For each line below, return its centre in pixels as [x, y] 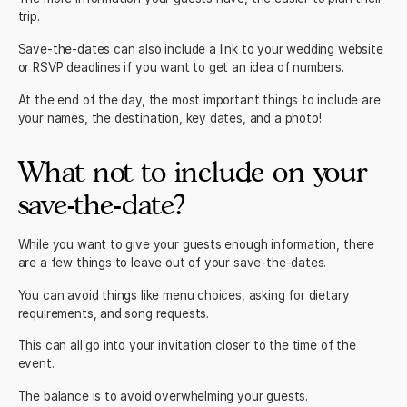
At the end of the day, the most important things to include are [199, 99]
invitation [185, 346]
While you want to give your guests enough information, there [196, 244]
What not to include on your [192, 172]
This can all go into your [88, 346]
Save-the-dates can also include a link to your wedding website [200, 50]
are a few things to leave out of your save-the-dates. [172, 262]
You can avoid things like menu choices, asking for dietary [184, 295]
